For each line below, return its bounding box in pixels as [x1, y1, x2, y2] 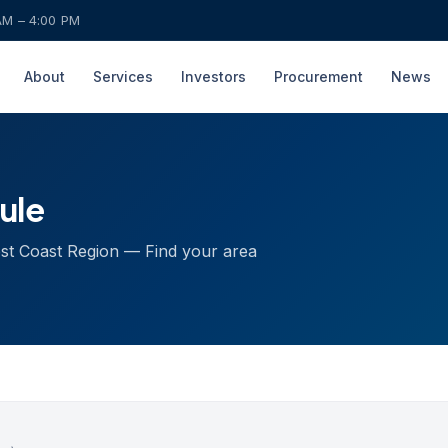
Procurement [274, 68, 364, 85]
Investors [181, 68, 247, 85]
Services [93, 68, 154, 85]
